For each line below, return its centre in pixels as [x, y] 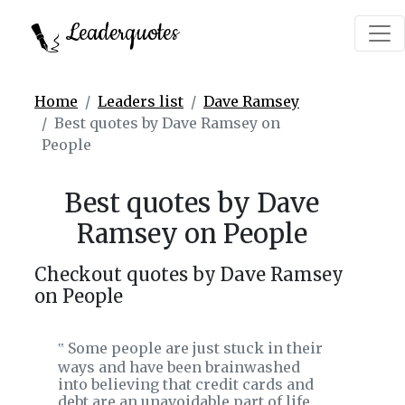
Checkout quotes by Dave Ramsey [189, 274]
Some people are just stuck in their [193, 348]
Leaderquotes [119, 33]
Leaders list [141, 101]
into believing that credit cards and [186, 384]
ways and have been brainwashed [179, 367]
